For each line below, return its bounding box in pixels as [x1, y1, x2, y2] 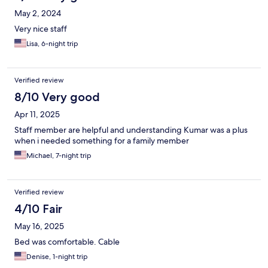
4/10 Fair [14, 202, 62, 217]
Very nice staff [14, 23, 67, 35]
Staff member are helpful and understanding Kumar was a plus [14, 124, 248, 136]
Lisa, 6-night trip [26, 39, 78, 49]
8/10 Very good [14, 90, 100, 105]
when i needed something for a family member [14, 135, 189, 147]
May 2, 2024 [14, 8, 61, 19]
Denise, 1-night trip [26, 252, 88, 262]
